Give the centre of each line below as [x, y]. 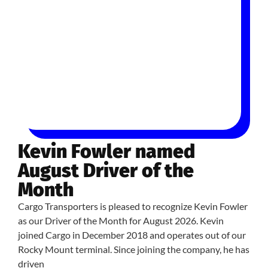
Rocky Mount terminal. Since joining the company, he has [134, 249]
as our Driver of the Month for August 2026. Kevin [121, 220]
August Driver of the [106, 170]
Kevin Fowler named [106, 151]
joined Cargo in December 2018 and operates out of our [132, 235]
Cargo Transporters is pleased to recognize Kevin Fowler [133, 206]
